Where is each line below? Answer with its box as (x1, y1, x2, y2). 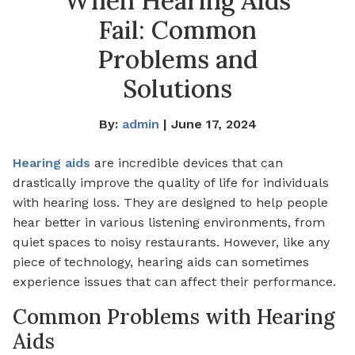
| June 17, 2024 (158, 116, 257, 132)
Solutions (123, 72, 232, 105)
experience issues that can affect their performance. (13, 273, 336, 289)
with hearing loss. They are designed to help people (13, 194, 328, 210)
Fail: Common (98, 13, 257, 46)
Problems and (97, 43, 258, 75)
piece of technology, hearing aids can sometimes (13, 254, 309, 269)
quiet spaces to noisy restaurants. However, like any (13, 234, 330, 250)
